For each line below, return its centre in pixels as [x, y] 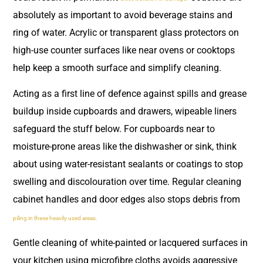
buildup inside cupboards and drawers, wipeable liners [125, 112]
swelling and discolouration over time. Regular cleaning [127, 182]
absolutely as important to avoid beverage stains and [123, 15]
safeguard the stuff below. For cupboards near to [114, 129]
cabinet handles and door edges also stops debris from [127, 200]
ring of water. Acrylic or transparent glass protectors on [126, 32]
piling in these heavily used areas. [56, 218]
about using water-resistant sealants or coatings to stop [128, 164]
